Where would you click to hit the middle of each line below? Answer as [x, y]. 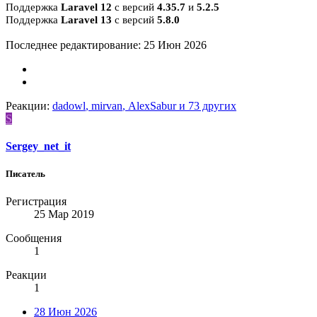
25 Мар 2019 [64, 214]
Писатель [25, 173]
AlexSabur [152, 105]
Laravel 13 [86, 19]
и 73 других [206, 105]
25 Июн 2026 [175, 45]
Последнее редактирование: [75, 45]
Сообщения [34, 238]
